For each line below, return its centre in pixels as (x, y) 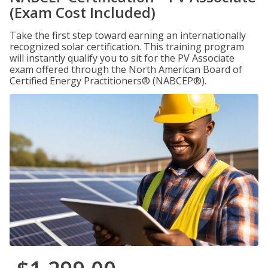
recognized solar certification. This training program (127, 47)
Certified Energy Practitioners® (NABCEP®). (108, 81)
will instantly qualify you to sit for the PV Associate (122, 58)
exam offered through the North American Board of (126, 69)
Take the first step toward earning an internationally (128, 35)
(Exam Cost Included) (83, 12)
